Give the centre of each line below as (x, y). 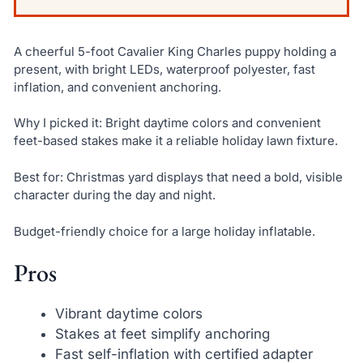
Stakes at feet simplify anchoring (162, 334)
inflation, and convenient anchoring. (117, 87)
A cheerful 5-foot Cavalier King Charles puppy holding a (175, 51)
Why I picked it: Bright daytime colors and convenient (167, 123)
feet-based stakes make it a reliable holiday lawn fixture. (175, 141)
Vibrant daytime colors (128, 314)
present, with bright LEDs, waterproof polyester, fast (164, 69)
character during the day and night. (114, 195)
